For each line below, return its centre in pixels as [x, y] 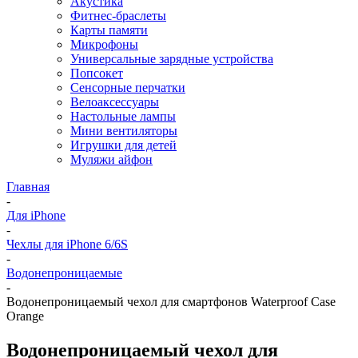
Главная [28, 187]
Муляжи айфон [111, 159]
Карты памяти [109, 30]
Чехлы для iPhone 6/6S [67, 244]
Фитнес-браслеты [118, 16]
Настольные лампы [123, 116]
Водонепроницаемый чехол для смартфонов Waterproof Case [171, 302]
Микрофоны [104, 44]
